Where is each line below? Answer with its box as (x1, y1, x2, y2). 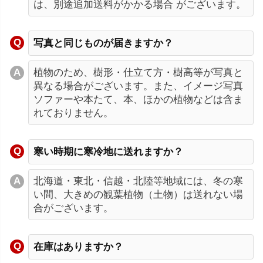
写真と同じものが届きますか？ (33, 37, 173, 49)
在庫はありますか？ (33, 241, 123, 252)
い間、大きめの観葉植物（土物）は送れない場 (33, 188, 243, 200)
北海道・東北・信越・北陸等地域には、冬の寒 (33, 175, 243, 187)
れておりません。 (33, 107, 113, 119)
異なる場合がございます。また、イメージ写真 (33, 80, 243, 92)
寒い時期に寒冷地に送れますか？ (33, 146, 183, 157)
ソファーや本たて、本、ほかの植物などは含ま (33, 93, 243, 105)
